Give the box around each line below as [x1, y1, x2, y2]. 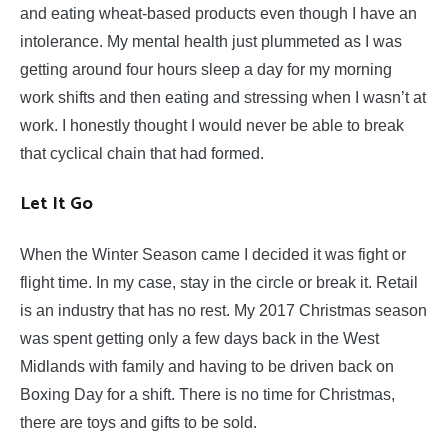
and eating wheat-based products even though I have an [20, 5, 417, 23]
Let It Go [20, 189, 93, 220]
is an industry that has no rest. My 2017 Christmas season [20, 302, 427, 320]
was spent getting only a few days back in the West [20, 330, 379, 348]
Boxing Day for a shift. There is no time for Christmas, [20, 386, 395, 404]
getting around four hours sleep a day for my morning [20, 61, 392, 79]
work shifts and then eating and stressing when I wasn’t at [20, 89, 426, 107]
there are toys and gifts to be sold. [20, 414, 257, 432]
